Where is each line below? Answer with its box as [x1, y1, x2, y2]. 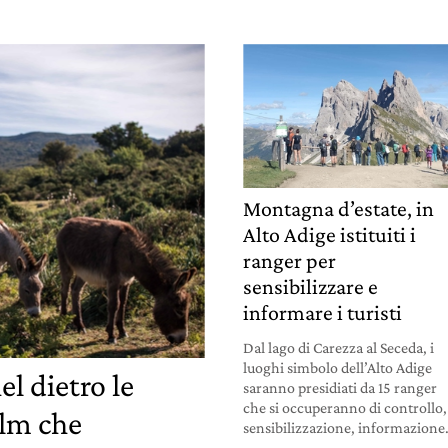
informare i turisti [243, 299, 403, 325]
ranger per [243, 247, 337, 273]
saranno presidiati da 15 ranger [243, 378, 438, 396]
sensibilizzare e [243, 273, 379, 299]
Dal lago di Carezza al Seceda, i [243, 338, 435, 356]
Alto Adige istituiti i [243, 221, 417, 247]
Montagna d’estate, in [243, 195, 435, 221]
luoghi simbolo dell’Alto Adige [243, 358, 433, 376]
